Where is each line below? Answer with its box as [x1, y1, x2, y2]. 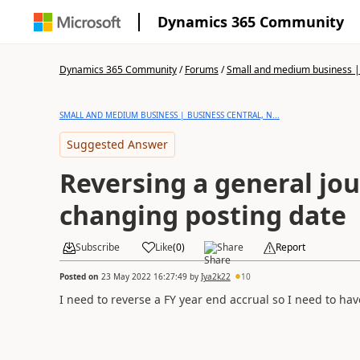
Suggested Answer [66, 137, 168, 152]
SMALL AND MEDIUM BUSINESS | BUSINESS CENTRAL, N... [59, 109, 280, 121]
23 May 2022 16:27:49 [100, 270, 187, 282]
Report [275, 240, 305, 254]
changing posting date [59, 198, 346, 232]
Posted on [59, 270, 101, 282]
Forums [184, 63, 219, 76]
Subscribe [75, 240, 120, 254]
